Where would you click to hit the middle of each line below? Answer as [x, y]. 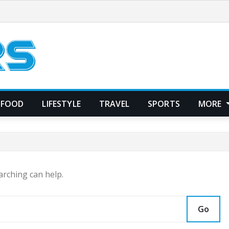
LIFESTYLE [61, 104]
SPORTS [164, 104]
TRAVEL [114, 104]
